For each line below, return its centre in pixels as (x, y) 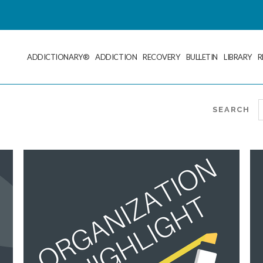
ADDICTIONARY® (58, 57)
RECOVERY (161, 57)
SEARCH (231, 110)
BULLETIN (202, 57)
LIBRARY (237, 57)
